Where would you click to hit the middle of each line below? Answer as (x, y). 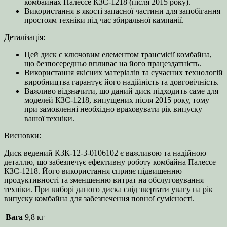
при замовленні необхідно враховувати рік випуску (113, 109)
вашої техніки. (49, 119)
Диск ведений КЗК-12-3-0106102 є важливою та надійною (105, 153)
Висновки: (23, 136)
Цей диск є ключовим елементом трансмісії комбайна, (118, 55)
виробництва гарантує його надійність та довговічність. (122, 82)
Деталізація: (25, 37)
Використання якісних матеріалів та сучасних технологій (124, 73)
